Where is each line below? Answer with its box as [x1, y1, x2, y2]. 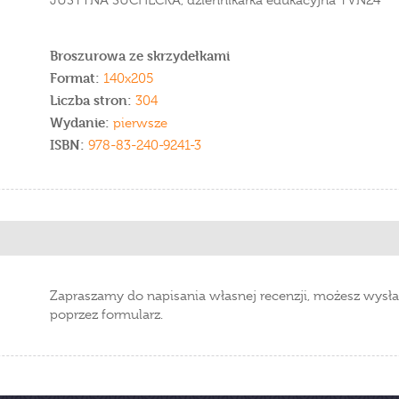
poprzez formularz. [50, 306, 163, 322]
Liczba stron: [50, 92, 132, 109]
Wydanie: [50, 114, 113, 131]
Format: [50, 69, 100, 86]
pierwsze [113, 115, 167, 131]
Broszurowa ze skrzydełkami [50, 47, 230, 64]
